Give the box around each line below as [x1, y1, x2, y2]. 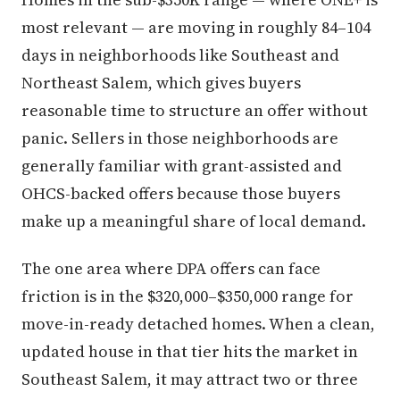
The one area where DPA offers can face [21, 256, 321, 279]
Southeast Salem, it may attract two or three [21, 367, 358, 390]
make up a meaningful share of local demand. [21, 209, 366, 232]
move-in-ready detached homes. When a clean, [21, 312, 375, 335]
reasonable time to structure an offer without [21, 98, 368, 121]
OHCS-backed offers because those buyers [21, 181, 340, 204]
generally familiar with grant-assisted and [21, 154, 342, 177]
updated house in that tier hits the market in [21, 339, 358, 362]
